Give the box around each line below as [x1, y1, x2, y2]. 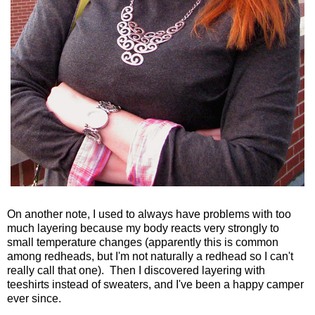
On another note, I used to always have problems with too [7, 207, 291, 220]
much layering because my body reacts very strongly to [7, 221, 279, 234]
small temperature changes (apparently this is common [7, 236, 278, 248]
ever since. [7, 292, 64, 304]
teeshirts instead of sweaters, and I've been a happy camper [7, 278, 304, 290]
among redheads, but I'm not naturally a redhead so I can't [7, 250, 293, 262]
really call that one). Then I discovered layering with [7, 264, 265, 276]
